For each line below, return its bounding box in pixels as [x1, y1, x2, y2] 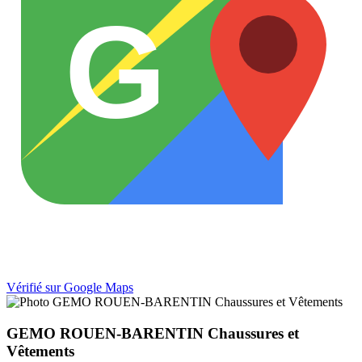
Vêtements [6, 342, 74, 360]
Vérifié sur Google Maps [6, 280, 133, 295]
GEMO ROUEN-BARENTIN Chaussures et [6, 324, 299, 342]
